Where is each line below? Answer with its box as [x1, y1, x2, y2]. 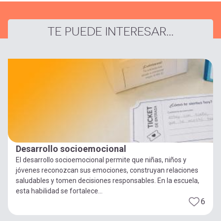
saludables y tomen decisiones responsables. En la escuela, [16, 177, 199, 185]
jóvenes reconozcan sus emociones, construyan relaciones [16, 166, 198, 175]
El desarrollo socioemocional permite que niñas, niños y [16, 156, 186, 164]
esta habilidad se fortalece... [16, 187, 103, 195]
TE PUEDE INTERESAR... [47, 25, 174, 39]
